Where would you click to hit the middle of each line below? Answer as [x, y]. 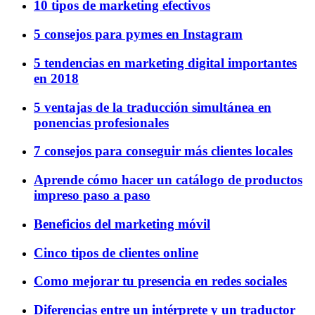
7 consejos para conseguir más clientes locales [163, 151]
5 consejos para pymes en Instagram [138, 34]
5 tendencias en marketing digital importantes [165, 63]
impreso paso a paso [92, 195]
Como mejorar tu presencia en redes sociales [160, 281]
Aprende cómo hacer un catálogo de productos [168, 180]
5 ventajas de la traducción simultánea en [153, 107]
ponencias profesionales [101, 122]
